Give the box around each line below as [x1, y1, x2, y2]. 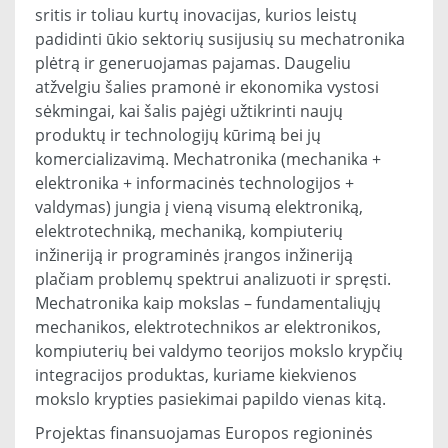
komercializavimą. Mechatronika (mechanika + [35, 148, 381, 170]
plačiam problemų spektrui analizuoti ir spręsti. [35, 268, 391, 290]
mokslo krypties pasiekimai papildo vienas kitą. [35, 388, 386, 410]
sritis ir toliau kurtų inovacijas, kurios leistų [35, 4, 357, 26]
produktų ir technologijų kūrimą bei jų [35, 124, 321, 146]
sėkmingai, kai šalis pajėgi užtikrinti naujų [35, 100, 343, 122]
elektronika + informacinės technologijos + [35, 172, 354, 194]
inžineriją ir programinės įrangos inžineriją [35, 244, 353, 266]
